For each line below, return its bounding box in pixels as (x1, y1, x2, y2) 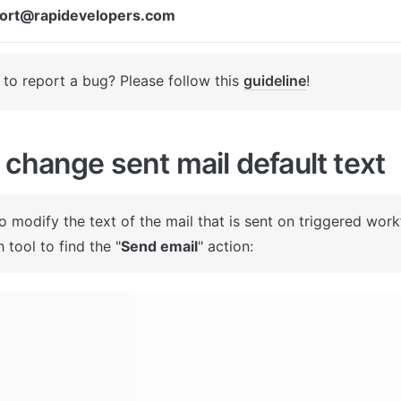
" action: (198, 236, 258, 255)
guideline (243, 72, 306, 90)
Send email (121, 236, 198, 255)
